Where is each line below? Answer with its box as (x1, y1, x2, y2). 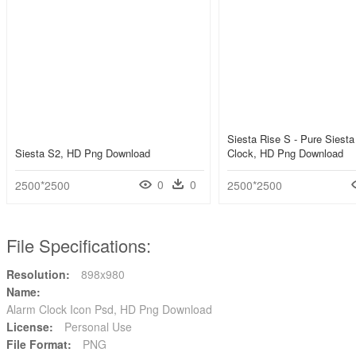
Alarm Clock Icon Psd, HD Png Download (6, 301, 212, 318)
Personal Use (61, 319, 132, 335)
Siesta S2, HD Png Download (15, 145, 150, 161)
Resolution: (6, 266, 70, 283)
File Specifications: (6, 233, 151, 258)
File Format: (6, 336, 72, 353)
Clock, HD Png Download (227, 145, 343, 161)
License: (6, 319, 53, 335)
